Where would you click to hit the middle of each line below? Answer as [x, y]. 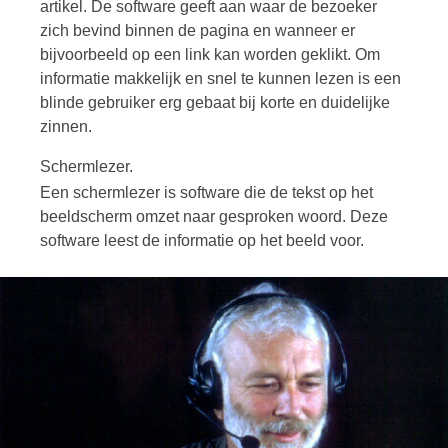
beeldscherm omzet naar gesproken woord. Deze [214, 216]
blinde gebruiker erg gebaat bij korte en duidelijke [215, 102]
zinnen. [66, 126]
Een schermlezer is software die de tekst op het [206, 192]
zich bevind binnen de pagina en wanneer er [197, 30]
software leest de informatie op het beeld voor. [202, 240]
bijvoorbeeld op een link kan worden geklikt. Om [210, 54]
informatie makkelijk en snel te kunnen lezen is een [220, 78]
